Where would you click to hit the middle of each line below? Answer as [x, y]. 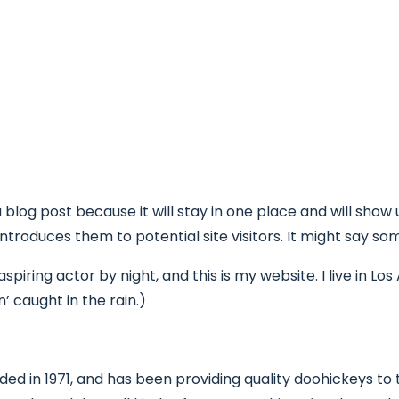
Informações [307, 63]
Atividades [204, 63]
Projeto [119, 63]
